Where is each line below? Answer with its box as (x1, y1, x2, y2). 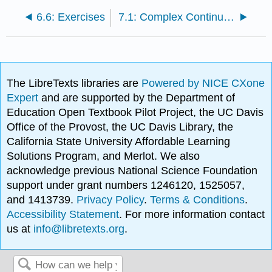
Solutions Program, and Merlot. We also (7, 149, 200, 162)
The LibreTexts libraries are (7, 76, 142, 89)
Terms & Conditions (150, 193, 245, 206)
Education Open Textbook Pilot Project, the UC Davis (7, 106, 264, 118)
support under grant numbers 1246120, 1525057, (7, 178, 245, 191)
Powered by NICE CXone (141, 76, 265, 89)
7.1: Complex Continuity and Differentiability (223, 11, 234, 24)
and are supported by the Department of (41, 91, 236, 104)
